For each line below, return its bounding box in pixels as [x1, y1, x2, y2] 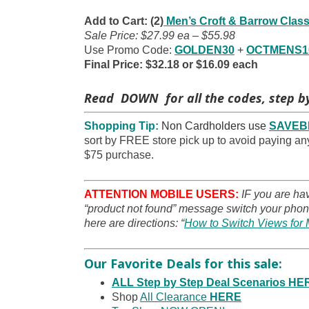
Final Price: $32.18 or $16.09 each [84, 59, 258, 71]
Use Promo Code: [84, 44, 175, 57]
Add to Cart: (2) [84, 15, 163, 28]
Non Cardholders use [159, 120, 269, 132]
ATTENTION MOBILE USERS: [84, 188, 239, 201]
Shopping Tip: [84, 120, 159, 132]
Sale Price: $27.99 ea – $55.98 [84, 30, 235, 42]
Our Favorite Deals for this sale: [84, 255, 282, 272]
